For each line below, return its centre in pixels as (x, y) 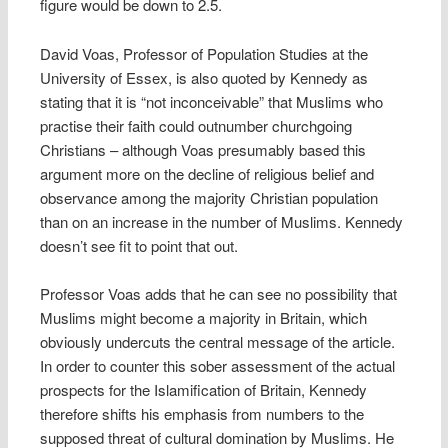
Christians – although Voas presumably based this (203, 149)
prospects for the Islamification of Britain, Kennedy (204, 390)
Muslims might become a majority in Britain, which (204, 318)
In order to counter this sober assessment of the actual (218, 366)
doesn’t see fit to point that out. (139, 245)
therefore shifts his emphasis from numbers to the (202, 414)
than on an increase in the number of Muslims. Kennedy (222, 221)
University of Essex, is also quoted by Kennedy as (204, 77)
